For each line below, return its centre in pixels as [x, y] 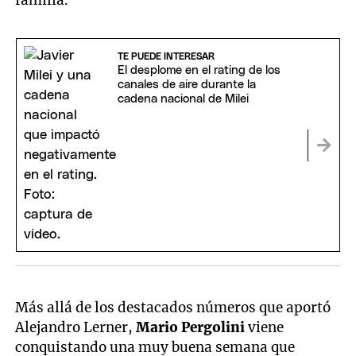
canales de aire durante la [186, 85]
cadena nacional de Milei [183, 99]
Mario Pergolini [191, 327]
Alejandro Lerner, [76, 327]
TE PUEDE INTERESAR [166, 57]
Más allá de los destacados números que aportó [173, 307]
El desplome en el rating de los [199, 71]
